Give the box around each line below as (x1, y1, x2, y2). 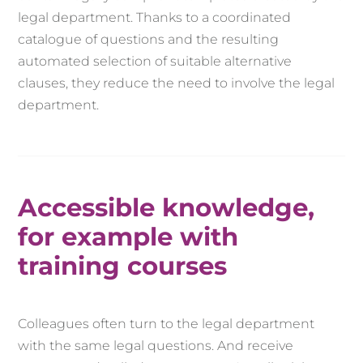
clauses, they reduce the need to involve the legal (18, 75, 335, 92)
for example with (18, 221, 239, 253)
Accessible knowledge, (18, 192, 315, 224)
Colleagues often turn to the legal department (18, 316, 315, 332)
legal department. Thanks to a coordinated (18, 10, 292, 26)
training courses (18, 250, 228, 282)
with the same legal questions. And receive (18, 338, 294, 354)
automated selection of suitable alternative (18, 53, 293, 70)
